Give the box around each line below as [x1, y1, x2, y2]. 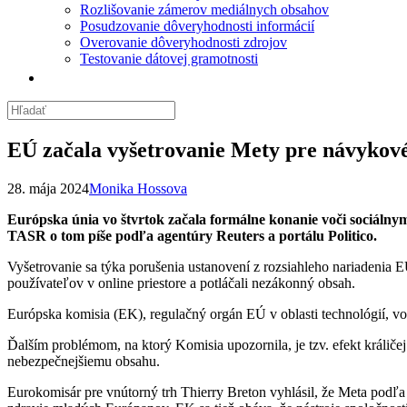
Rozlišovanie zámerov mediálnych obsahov [80, 2, 329, 17]
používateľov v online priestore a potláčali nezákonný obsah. [7, 274, 355, 291]
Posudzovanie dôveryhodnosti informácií [80, 18, 314, 34]
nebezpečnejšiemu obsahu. [7, 352, 160, 369]
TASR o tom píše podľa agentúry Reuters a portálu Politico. [7, 227, 377, 243]
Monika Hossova [89, 180, 187, 196]
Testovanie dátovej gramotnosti [80, 51, 258, 66]
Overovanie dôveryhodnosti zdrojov [80, 35, 287, 50]
